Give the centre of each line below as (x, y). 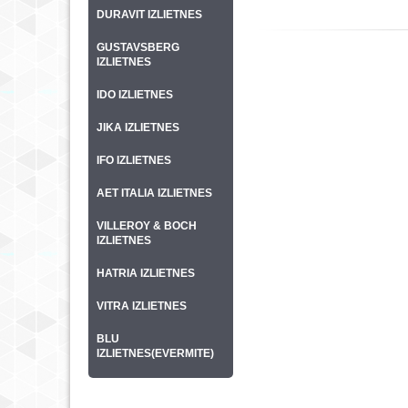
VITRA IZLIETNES (142, 306)
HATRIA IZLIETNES (146, 273)
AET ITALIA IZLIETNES (154, 193)
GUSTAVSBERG (138, 47)
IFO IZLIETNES (134, 160)
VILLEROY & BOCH (147, 226)
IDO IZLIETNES (135, 95)
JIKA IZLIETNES (138, 127)
